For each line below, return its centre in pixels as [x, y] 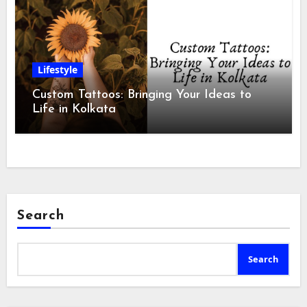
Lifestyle [58, 69]
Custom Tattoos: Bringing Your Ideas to [142, 95]
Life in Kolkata [74, 109]
